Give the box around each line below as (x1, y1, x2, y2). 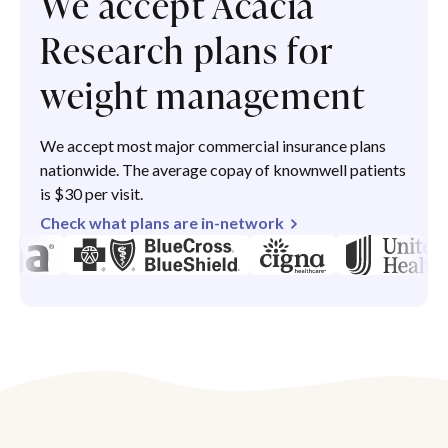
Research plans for (40, 25, 334, 76)
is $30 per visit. (40, 184, 143, 204)
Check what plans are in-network (40, 213, 284, 233)
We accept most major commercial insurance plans (40, 136, 386, 156)
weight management (40, 70, 366, 121)
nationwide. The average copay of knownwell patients (40, 160, 406, 180)
